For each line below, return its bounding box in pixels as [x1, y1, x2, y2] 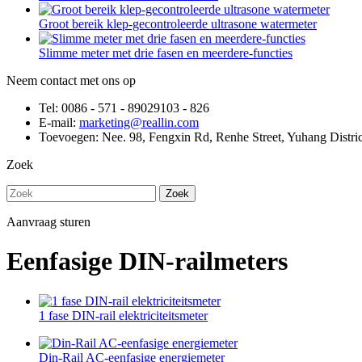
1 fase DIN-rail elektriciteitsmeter [39, 308, 208, 322]
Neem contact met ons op [6, 74, 136, 87]
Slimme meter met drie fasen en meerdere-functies [39, 46, 293, 60]
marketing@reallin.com [79, 116, 199, 129]
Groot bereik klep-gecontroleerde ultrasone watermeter [39, 17, 317, 31]
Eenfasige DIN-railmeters [6, 246, 288, 276]
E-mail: [39, 116, 79, 129]
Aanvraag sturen [6, 215, 90, 229]
